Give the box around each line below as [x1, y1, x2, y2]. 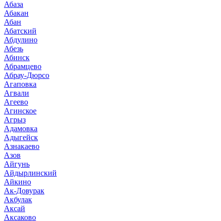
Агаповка [4, 79, 37, 88]
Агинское [4, 106, 37, 115]
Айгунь [4, 159, 30, 168]
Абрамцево [4, 62, 41, 71]
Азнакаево [4, 142, 39, 150]
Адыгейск [4, 133, 38, 142]
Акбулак [4, 195, 32, 204]
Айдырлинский [4, 168, 57, 177]
